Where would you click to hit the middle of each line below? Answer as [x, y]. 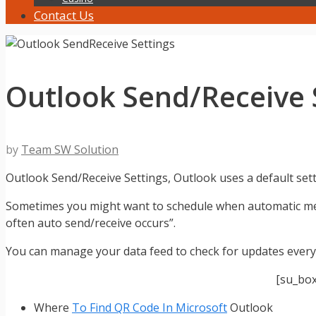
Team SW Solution [70, 150]
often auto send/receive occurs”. [91, 223]
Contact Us [64, 15]
